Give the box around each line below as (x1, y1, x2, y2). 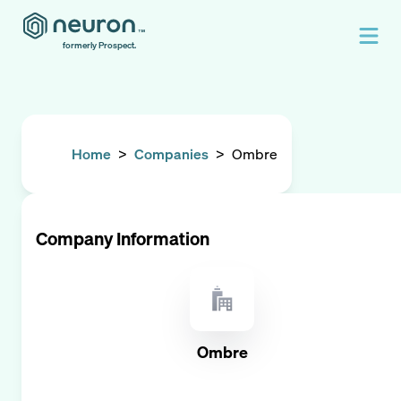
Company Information (36, 226, 209, 251)
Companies (134, 144, 209, 164)
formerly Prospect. (63, 39, 136, 51)
